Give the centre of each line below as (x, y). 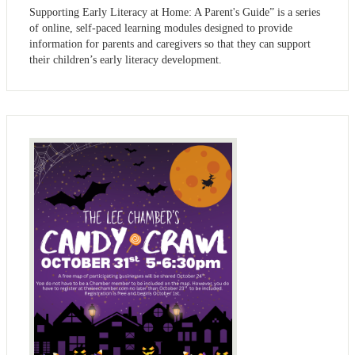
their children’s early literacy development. (126, 60)
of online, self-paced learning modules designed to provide (161, 29)
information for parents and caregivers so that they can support (170, 44)
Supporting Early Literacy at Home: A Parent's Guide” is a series (175, 13)
